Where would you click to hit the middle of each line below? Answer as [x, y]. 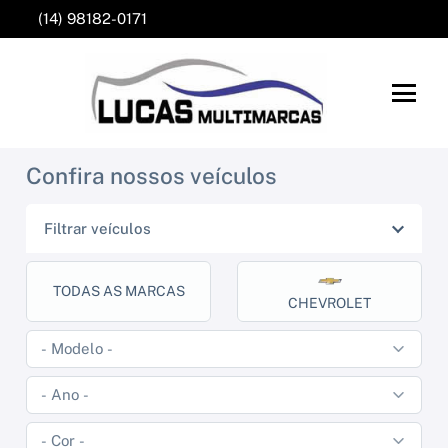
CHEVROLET [329, 302]
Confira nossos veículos [151, 176]
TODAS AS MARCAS [118, 290]
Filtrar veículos [97, 229]
